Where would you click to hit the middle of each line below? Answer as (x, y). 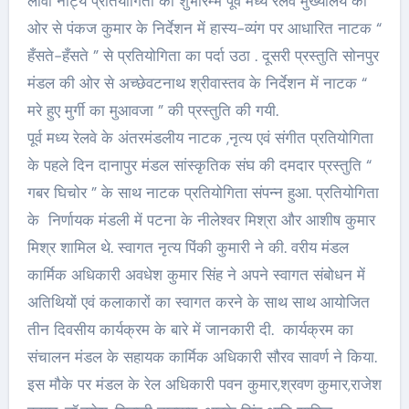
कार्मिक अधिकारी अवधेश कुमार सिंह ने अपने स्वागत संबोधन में (196, 274)
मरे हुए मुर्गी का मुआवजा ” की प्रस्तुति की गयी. (152, 110)
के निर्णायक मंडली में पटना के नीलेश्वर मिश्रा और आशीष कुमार (201, 220)
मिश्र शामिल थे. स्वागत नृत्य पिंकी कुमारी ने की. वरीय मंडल (188, 247)
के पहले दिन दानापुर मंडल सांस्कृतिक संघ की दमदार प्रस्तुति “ (199, 165)
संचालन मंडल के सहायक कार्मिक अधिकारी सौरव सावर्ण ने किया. (202, 357)
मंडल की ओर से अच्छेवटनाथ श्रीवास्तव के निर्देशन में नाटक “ (197, 83)
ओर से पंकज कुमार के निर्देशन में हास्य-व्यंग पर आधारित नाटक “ (204, 28)
